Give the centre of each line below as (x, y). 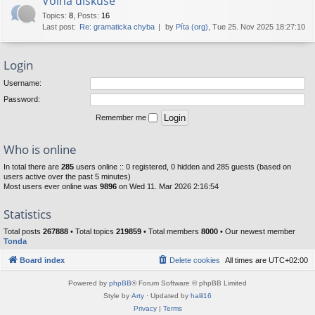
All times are (247, 261)
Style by (117, 296)
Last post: (59, 27)
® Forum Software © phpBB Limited (189, 283)
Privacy (145, 309)
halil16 (201, 296)
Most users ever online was (52, 186)
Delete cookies (195, 261)
